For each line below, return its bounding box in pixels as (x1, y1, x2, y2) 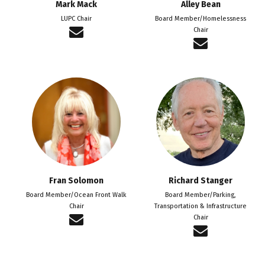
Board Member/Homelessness (155, 14, 246, 22)
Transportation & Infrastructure (154, 202, 247, 210)
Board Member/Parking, (165, 190, 236, 199)
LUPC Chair (61, 14, 92, 22)
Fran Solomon (49, 175, 104, 186)
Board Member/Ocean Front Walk (26, 190, 127, 199)
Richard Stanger (169, 175, 232, 186)
